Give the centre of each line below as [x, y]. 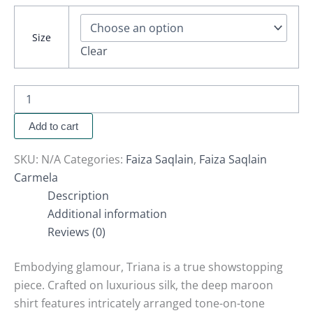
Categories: [95, 160]
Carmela [36, 178]
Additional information [107, 214]
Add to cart [53, 126]
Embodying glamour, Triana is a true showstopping [148, 267]
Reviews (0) [77, 232]
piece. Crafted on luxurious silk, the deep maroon [144, 285]
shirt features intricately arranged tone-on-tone [139, 304]
